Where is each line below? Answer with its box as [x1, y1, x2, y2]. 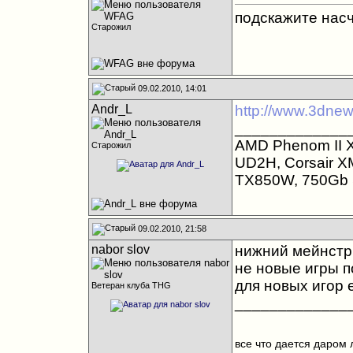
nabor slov [91, 243, 150, 256]
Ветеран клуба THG [91, 281, 171, 290]
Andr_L [91, 102, 132, 116]
